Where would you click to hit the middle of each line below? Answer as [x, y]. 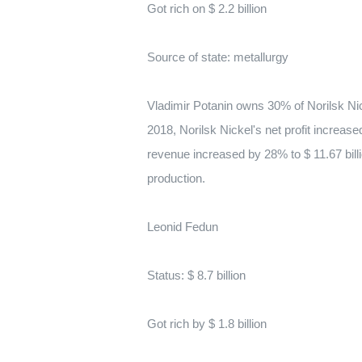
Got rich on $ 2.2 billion [207, 8]
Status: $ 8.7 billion [196, 275]
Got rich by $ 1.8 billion [207, 324]
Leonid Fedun [183, 227]
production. [176, 178]
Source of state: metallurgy [218, 57]
